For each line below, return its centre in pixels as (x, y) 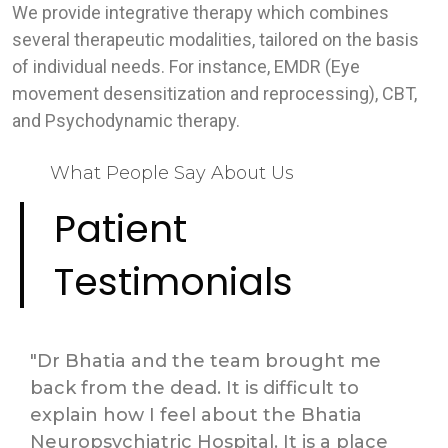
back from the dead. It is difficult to (194, 388)
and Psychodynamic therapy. (126, 121)
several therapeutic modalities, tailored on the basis (215, 40)
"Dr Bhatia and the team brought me (205, 361)
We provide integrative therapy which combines (200, 13)
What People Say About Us (172, 173)
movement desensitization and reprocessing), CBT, (214, 94)
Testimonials (173, 282)
